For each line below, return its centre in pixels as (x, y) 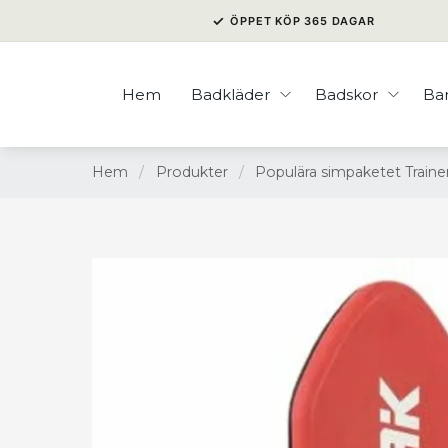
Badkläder (230, 94)
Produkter (191, 172)
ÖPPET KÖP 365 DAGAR (302, 20)
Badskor (346, 94)
